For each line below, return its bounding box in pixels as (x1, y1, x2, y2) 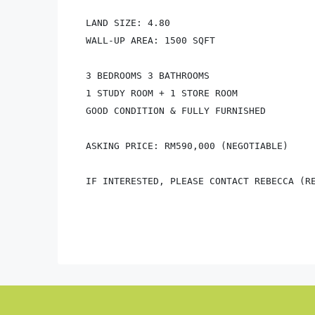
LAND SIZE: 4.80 (86, 17, 170, 28)
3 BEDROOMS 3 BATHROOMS (86, 70, 210, 81)
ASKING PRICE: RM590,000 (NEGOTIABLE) (86, 140, 288, 151)
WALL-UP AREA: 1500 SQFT (86, 34, 221, 46)
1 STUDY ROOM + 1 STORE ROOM (86, 87, 238, 98)
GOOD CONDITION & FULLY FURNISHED (86, 105, 266, 116)
